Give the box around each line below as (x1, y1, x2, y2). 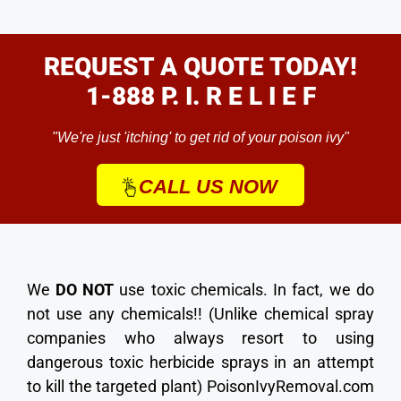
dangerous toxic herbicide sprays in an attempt (27, 352, 374, 371)
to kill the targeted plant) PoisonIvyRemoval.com (27, 376, 374, 396)
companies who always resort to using (27, 328, 374, 347)
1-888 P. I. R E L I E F (85, 81, 316, 111)
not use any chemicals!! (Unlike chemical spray (27, 303, 374, 323)
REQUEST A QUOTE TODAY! (44, 51, 357, 81)
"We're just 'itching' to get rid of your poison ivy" (52, 129, 349, 145)
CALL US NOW (139, 175, 277, 198)
